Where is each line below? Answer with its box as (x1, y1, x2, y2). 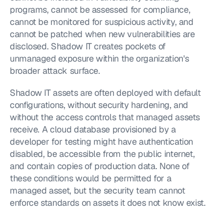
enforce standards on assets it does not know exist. (10, 197, 206, 208)
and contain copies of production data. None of (10, 160, 190, 172)
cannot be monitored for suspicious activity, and (10, 16, 194, 27)
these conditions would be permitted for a (10, 173, 172, 184)
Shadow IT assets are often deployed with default (10, 87, 201, 98)
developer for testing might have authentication (10, 136, 194, 147)
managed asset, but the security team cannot (10, 185, 185, 196)
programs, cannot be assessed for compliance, (10, 4, 191, 15)
